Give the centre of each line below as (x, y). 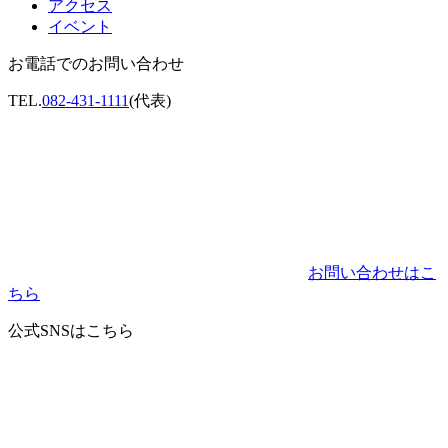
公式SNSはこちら (71, 331)
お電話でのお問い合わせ (96, 64)
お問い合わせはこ (372, 273)
